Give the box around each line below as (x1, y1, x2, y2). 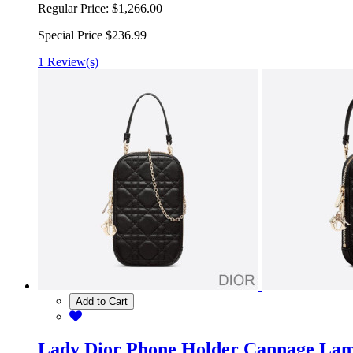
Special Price (38, 28, 102, 42)
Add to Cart (76, 295, 128, 307)
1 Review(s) (38, 54, 98, 69)
